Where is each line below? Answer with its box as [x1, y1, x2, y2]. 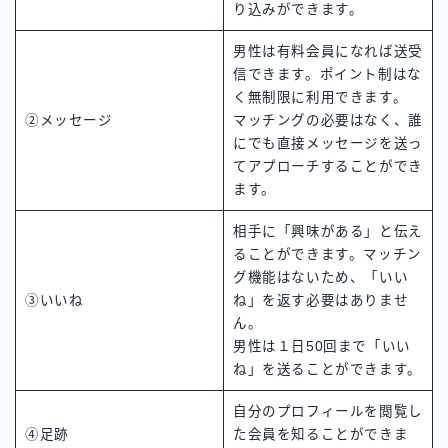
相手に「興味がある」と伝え [233, 223, 423, 239]
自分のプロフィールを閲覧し [233, 403, 423, 419]
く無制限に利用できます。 [233, 89, 408, 105]
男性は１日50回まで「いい [233, 338, 411, 354]
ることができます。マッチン [233, 246, 422, 262]
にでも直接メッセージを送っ [233, 135, 423, 151]
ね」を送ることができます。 [233, 361, 422, 377]
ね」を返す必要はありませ [233, 292, 409, 308]
